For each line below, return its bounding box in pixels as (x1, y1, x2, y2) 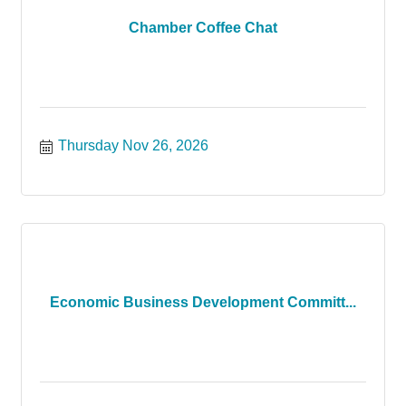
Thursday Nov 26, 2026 (58, 138, 208, 153)
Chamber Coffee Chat (129, 20, 277, 35)
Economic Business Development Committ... (50, 295, 356, 310)
